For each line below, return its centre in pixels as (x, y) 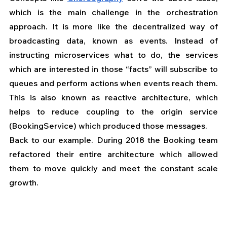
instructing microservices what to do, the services (113, 55)
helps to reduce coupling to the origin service (113, 112)
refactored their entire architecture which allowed (113, 154)
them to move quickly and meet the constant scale (113, 168)
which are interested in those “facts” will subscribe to (113, 69)
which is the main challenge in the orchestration (113, 12)
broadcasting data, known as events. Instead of (113, 41)
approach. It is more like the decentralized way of (113, 27)
